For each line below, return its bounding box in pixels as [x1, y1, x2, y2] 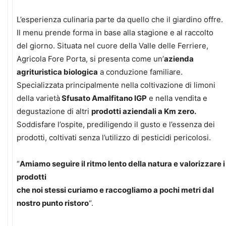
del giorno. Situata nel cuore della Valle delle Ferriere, [17, 41, 208, 50]
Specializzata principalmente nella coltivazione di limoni [17, 80, 215, 90]
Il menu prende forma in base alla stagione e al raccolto [17, 28, 213, 37]
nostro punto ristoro [17, 198, 89, 208]
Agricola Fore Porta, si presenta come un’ [17, 54, 164, 64]
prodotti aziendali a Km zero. [91, 106, 196, 116]
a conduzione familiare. [98, 67, 183, 77]
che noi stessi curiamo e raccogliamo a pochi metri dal [17, 185, 214, 195]
